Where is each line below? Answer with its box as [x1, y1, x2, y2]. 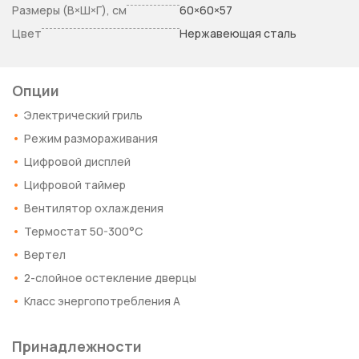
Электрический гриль [24, 107, 143, 123]
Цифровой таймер [24, 177, 126, 192]
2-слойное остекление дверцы [24, 270, 196, 285]
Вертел [24, 247, 66, 262]
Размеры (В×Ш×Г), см [12, 2, 127, 18]
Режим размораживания [24, 131, 158, 146]
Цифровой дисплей [24, 154, 131, 169]
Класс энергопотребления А [24, 293, 180, 309]
